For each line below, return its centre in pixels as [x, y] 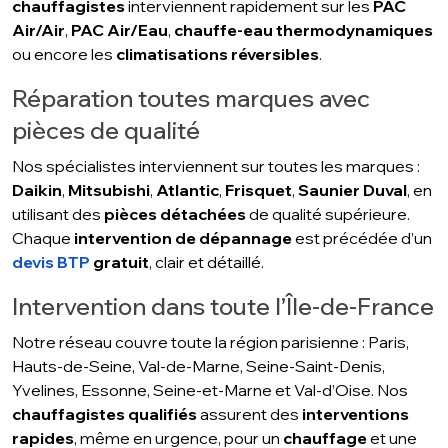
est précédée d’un [362, 238]
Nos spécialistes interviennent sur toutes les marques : [216, 166]
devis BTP [51, 262]
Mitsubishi [109, 190]
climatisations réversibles [217, 54]
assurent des [249, 414]
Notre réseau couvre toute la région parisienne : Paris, [210, 342]
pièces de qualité [106, 130]
